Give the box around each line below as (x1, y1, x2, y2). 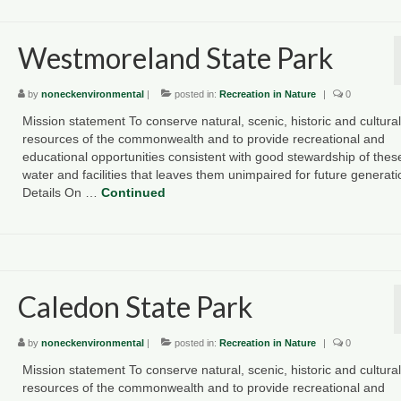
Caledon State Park (17, 289, 252, 325)
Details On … (21, 185, 101, 200)
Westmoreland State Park (17, 40, 333, 76)
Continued (100, 185, 166, 200)
